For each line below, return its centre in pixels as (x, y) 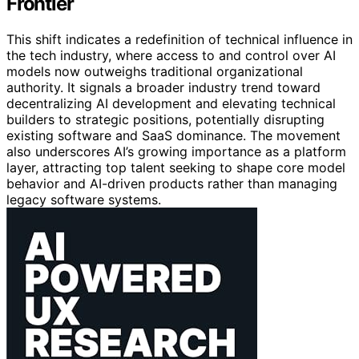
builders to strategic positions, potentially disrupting (165, 120)
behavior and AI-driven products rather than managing (172, 184)
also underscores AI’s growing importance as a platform (176, 152)
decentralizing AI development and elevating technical (171, 104)
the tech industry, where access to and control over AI (171, 56)
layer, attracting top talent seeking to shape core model (176, 168)
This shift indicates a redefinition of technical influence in (179, 40)
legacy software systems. (84, 200)
